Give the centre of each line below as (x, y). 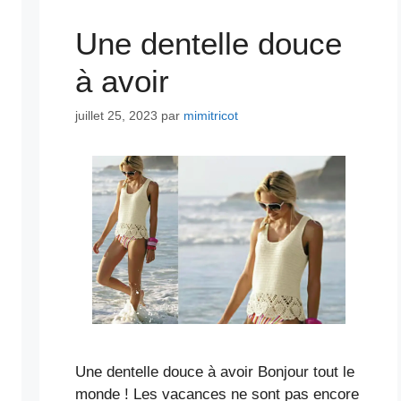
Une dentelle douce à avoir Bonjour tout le (215, 372)
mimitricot (211, 116)
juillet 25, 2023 (116, 116)
